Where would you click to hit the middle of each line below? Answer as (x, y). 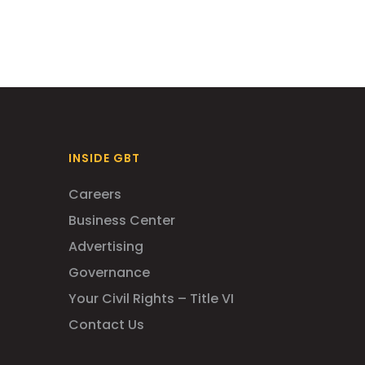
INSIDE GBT (105, 158)
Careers (95, 194)
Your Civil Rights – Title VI (152, 299)
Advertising (106, 246)
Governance (110, 273)
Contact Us (107, 325)
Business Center (122, 220)
